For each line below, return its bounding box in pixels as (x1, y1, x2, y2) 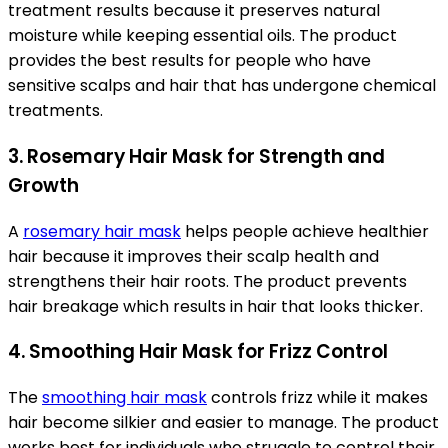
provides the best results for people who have (8, 49, 371, 73)
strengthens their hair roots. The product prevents (8, 269, 407, 293)
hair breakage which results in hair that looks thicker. (8, 294, 423, 318)
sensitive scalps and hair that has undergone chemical (8, 74, 436, 98)
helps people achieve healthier (181, 219, 429, 243)
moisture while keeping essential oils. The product (8, 24, 397, 48)
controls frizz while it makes (207, 386, 428, 410)
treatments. (8, 99, 103, 123)
